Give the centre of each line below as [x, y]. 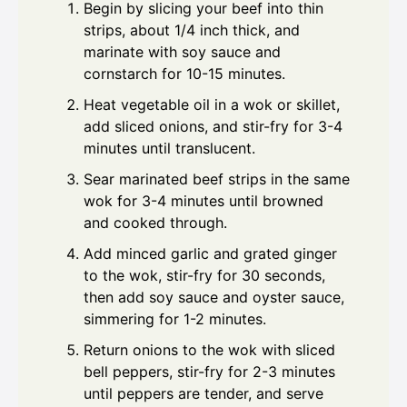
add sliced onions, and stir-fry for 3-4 [213, 127]
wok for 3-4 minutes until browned [203, 201]
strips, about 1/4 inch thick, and [192, 30]
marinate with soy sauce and [182, 52]
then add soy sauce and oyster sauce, [214, 298]
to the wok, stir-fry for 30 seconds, [204, 276]
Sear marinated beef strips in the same [217, 179]
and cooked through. [155, 223]
